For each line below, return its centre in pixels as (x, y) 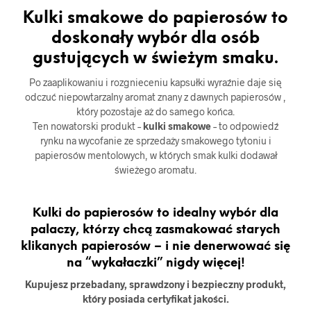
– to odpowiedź (245, 126)
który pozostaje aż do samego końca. (155, 111)
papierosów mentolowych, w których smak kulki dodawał (155, 155)
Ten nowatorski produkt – (88, 126)
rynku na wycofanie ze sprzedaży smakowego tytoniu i (155, 140)
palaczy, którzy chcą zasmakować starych (155, 229)
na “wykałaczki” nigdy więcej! (155, 263)
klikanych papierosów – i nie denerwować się (155, 246)
